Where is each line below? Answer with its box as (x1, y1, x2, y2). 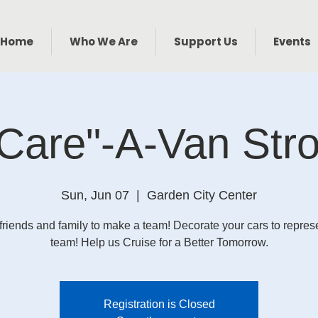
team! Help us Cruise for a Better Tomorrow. (50, 236, 268, 248)
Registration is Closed (103, 298, 215, 310)
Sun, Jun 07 (61, 188, 129, 202)
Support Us (173, 34, 238, 49)
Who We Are (70, 34, 138, 49)
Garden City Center (147, 188, 257, 202)
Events (273, 34, 311, 49)
